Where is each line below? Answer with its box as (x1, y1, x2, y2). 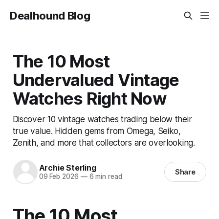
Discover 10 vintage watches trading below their (12, 113, 192, 124)
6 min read (87, 173, 122, 181)
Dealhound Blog (10, 9, 90, 22)
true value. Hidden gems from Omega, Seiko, (12, 125, 181, 136)
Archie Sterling (39, 163, 96, 173)
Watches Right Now (12, 88, 166, 109)
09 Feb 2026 (39, 173, 79, 181)
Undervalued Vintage (12, 69, 179, 90)
